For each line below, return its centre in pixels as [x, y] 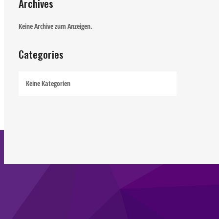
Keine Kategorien [48, 83]
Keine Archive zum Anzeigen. [56, 26]
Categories [41, 54]
